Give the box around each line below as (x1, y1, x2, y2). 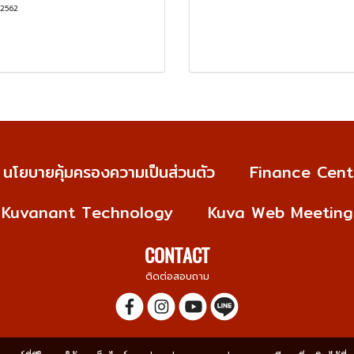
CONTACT (145, 243, 209, 268)
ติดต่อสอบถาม (145, 269, 209, 284)
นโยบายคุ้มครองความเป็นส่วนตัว (2, 160, 215, 184)
